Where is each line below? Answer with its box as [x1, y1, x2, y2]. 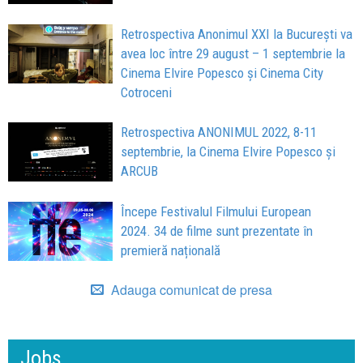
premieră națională [121, 242, 221, 259]
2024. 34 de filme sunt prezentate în [121, 223, 314, 240]
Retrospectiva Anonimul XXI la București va [121, 26, 353, 43]
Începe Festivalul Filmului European [121, 203, 312, 220]
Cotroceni [121, 84, 173, 101]
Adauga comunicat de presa [108, 280, 272, 300]
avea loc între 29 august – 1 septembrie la [121, 45, 346, 62]
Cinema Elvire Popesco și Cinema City [121, 65, 324, 82]
